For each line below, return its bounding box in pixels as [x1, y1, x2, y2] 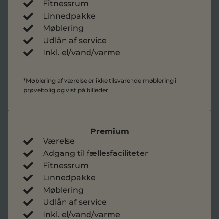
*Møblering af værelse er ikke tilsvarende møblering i [23, 77, 176, 84]
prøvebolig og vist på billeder [23, 87, 108, 94]
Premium [90, 127, 129, 136]
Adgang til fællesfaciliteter [43, 149, 148, 158]
